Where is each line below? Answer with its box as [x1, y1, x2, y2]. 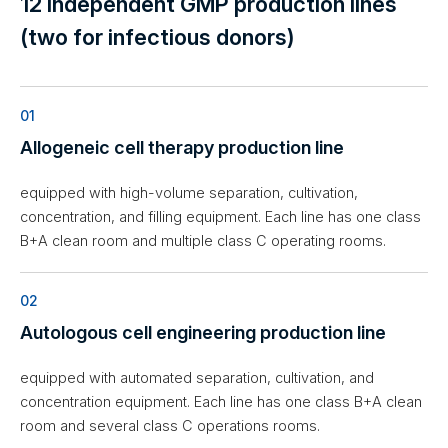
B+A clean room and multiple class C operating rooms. [20, 231, 386, 249]
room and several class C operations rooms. [20, 416, 320, 434]
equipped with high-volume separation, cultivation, [20, 183, 358, 201]
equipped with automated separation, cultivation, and [20, 368, 374, 386]
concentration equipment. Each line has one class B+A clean [20, 392, 422, 410]
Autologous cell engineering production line [20, 321, 386, 343]
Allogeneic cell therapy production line [20, 136, 344, 158]
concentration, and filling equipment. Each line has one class [20, 207, 421, 225]
